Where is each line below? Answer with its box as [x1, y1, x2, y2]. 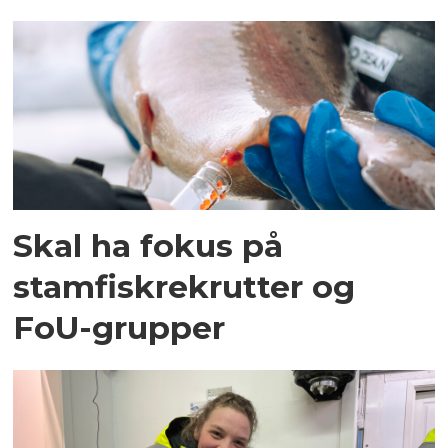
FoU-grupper [13, 307, 226, 347]
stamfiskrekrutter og [13, 266, 356, 306]
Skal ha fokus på [13, 225, 284, 265]
